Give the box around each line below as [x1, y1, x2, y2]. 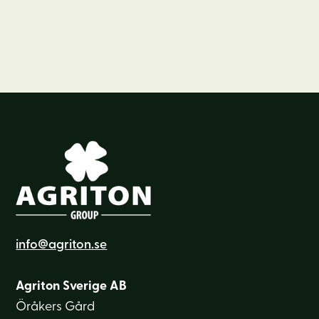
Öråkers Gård [16, 300, 95, 315]
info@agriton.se [16, 239, 108, 253]
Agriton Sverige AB [16, 280, 127, 294]
